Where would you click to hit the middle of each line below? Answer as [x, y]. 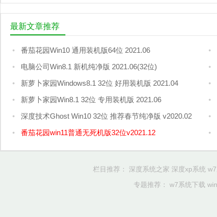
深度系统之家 [149, 169]
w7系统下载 [187, 185]
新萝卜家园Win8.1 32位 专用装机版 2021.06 [91, 100]
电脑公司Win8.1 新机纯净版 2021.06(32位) [89, 67]
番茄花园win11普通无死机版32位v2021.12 [88, 133]
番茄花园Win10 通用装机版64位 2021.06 [85, 50]
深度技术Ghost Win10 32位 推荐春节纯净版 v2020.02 [106, 116]
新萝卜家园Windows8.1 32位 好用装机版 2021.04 [99, 83]
